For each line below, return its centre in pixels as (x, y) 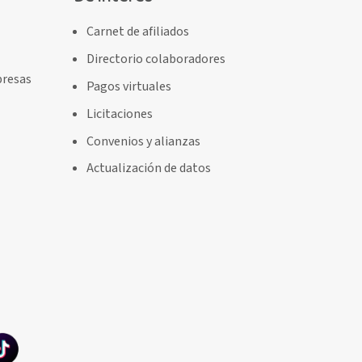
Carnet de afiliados (138, 32)
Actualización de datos (149, 168)
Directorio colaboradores (156, 59)
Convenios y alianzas (144, 141)
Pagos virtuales (129, 86)
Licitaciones (120, 114)
